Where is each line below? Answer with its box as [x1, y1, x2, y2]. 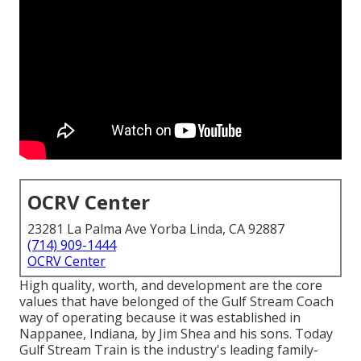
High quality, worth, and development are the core [19, 276, 322, 295]
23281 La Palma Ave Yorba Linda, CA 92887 [27, 220, 284, 239]
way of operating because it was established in [19, 309, 301, 327]
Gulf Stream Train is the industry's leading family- [19, 341, 318, 359]
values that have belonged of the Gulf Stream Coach [19, 293, 334, 311]
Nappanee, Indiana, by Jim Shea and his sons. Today [19, 325, 333, 343]
